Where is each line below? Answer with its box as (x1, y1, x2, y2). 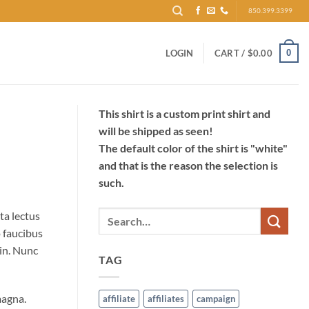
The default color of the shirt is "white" (99, 141, 288, 154)
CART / (214, 48, 248, 59)
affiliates (148, 292, 184, 304)
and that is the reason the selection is (99, 159, 278, 172)
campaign (197, 292, 235, 304)
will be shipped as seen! (99, 124, 213, 137)
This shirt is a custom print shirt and (99, 107, 270, 120)
